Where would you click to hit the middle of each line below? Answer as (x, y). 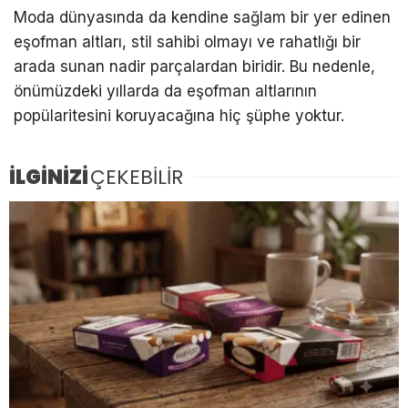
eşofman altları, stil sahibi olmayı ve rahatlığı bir (187, 42)
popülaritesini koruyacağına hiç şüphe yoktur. (179, 116)
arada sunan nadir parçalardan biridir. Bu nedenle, (194, 67)
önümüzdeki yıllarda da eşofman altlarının (165, 92)
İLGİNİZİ (49, 178)
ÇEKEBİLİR (137, 178)
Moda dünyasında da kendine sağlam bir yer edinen (202, 18)
